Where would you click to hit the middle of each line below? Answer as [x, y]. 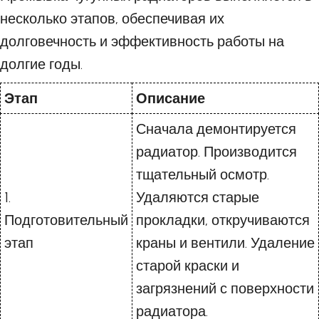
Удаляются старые [198, 197]
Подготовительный [66, 220]
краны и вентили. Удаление [225, 243]
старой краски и [188, 266]
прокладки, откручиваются [223, 220]
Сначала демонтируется [216, 129]
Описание [171, 98]
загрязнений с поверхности [225, 288]
